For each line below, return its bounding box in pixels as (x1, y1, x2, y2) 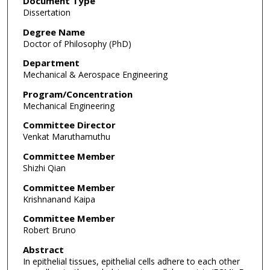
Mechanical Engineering (22, 99, 115, 111)
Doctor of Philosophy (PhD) (22, 37, 131, 49)
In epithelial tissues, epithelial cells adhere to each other (22, 256, 240, 267)
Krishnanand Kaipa (22, 193, 95, 205)
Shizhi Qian (22, 162, 66, 174)
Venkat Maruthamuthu (22, 131, 110, 143)
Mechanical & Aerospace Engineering (22, 69, 168, 81)
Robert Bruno (22, 224, 76, 236)
